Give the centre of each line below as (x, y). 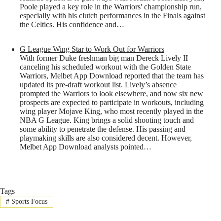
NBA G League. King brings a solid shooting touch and (107, 120)
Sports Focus (28, 202)
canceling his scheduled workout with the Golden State (105, 67)
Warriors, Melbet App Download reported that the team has (112, 76)
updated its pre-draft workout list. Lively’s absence (98, 85)
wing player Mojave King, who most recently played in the (111, 111)
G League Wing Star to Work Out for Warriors (92, 49)
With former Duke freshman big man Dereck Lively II (104, 58)
